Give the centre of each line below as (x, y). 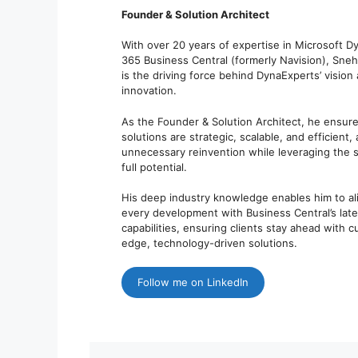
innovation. (149, 90)
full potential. (154, 167)
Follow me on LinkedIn (193, 282)
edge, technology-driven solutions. (209, 243)
